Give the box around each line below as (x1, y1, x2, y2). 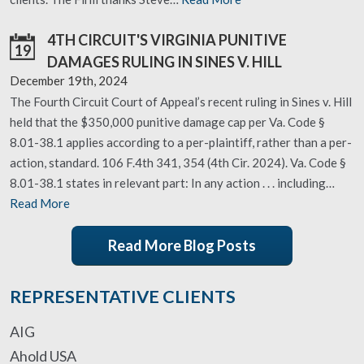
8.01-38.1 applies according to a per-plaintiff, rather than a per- (10, 135, 352, 149)
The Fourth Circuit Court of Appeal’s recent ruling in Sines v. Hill (10, 94, 352, 109)
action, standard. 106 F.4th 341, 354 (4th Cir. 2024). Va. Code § (10, 155, 346, 170)
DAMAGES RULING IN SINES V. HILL (47, 53, 282, 71)
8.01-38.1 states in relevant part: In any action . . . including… (10, 175, 335, 190)
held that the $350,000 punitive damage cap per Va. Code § (10, 115, 325, 129)
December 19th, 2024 (10, 73, 128, 88)
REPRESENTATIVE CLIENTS (10, 285, 236, 307)
